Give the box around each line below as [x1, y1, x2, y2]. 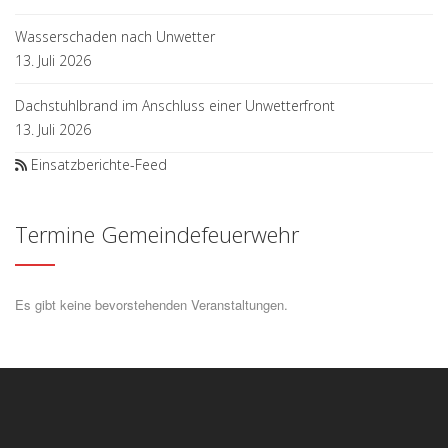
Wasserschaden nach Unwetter [15, 26, 215, 46]
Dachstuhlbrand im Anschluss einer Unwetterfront [15, 95, 335, 115]
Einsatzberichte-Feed [31, 154, 167, 174]
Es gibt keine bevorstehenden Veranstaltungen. [15, 294, 288, 314]
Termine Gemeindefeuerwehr [15, 218, 299, 249]
